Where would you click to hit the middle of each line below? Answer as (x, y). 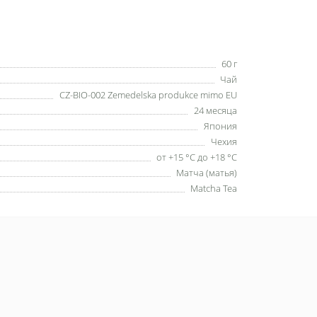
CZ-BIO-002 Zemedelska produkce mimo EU (148, 94)
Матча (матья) (207, 172)
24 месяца (215, 110)
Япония (220, 126)
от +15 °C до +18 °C (197, 157)
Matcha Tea (214, 188)
